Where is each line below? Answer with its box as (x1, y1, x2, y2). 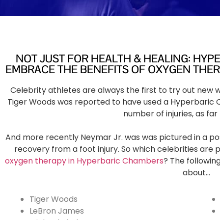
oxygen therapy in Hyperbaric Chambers (5, 155, 164, 167)
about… (183, 167, 210, 179)
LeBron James (29, 205, 84, 217)
